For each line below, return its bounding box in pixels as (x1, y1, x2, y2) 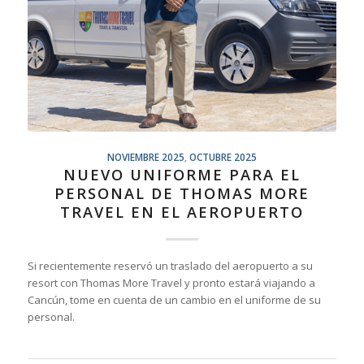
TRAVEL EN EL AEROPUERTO (59, 202, 304, 223)
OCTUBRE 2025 (188, 150, 257, 164)
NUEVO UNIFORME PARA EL (63, 165, 301, 185)
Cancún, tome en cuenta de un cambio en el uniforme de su (27, 292, 321, 308)
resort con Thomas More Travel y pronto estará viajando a (27, 275, 315, 291)
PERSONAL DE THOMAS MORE (54, 184, 310, 204)
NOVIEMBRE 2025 (106, 150, 184, 164)
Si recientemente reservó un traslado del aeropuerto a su (27, 258, 313, 274)
